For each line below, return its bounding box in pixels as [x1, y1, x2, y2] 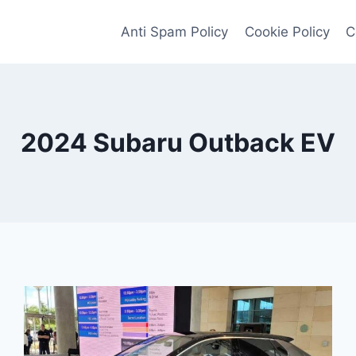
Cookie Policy [244, 23, 330, 40]
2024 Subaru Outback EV [21, 127, 335, 158]
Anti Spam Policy [121, 23, 229, 40]
